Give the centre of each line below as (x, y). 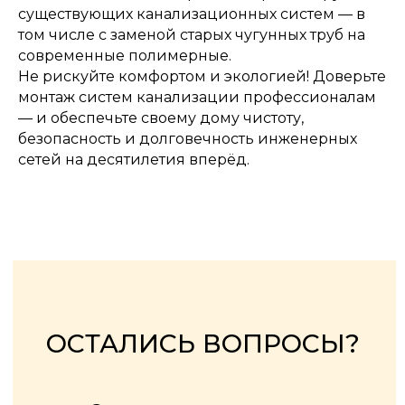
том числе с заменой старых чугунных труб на (192, 34)
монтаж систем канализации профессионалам (197, 97)
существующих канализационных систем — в (192, 14)
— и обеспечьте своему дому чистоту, (161, 118)
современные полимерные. (125, 55)
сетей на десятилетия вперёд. (134, 159)
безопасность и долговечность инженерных (188, 138)
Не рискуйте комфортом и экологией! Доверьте (202, 76)
